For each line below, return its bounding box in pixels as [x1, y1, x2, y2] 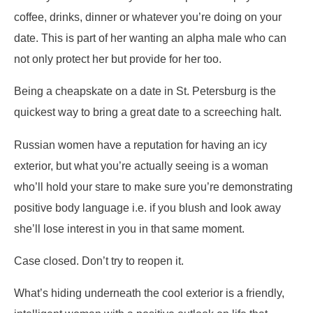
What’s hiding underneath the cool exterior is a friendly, [14, 286, 284, 300]
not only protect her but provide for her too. [14, 52, 221, 65]
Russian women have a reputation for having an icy [14, 138, 267, 151]
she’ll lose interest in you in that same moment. [14, 221, 245, 235]
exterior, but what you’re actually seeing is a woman [14, 159, 268, 172]
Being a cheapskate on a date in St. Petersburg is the [14, 85, 276, 98]
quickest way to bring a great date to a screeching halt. [14, 105, 282, 119]
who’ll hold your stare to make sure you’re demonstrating [14, 180, 293, 193]
